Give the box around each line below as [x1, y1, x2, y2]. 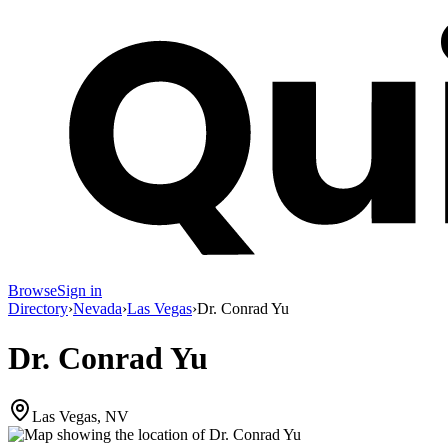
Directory [8, 300, 68, 318]
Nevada [73, 300, 122, 318]
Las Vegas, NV [32, 408, 129, 426]
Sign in [57, 282, 102, 300]
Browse [8, 282, 57, 300]
